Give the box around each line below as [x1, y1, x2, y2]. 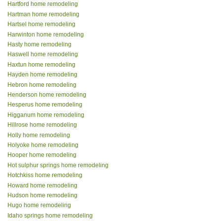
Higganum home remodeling [7, 111, 84, 118]
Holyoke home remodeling [7, 141, 78, 148]
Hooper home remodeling [7, 151, 76, 159]
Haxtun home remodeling [7, 61, 75, 68]
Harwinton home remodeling [7, 31, 84, 38]
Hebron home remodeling [7, 81, 76, 88]
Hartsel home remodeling [7, 21, 75, 28]
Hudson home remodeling [7, 191, 77, 199]
